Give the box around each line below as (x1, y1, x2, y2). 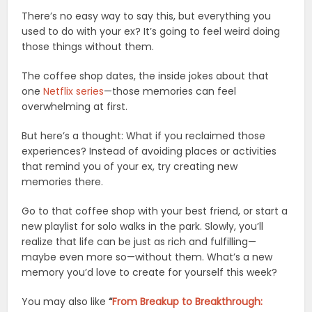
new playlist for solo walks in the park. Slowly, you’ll (22, 219, 264, 233)
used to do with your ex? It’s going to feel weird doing (22, 24, 281, 38)
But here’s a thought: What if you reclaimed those (22, 128, 266, 143)
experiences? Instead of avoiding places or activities (22, 143, 277, 158)
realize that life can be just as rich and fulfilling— (22, 234, 257, 249)
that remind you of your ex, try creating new (22, 159, 238, 173)
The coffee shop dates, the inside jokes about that (22, 68, 270, 83)
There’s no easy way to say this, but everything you (22, 8, 272, 23)
